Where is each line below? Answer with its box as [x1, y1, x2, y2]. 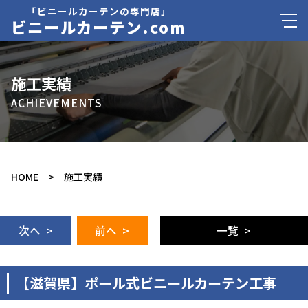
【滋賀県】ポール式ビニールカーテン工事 [16, 273, 276, 293]
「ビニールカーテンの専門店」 [26, 4, 171, 18]
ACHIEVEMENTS [11, 95, 102, 111]
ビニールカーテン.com [11, 16, 186, 38]
